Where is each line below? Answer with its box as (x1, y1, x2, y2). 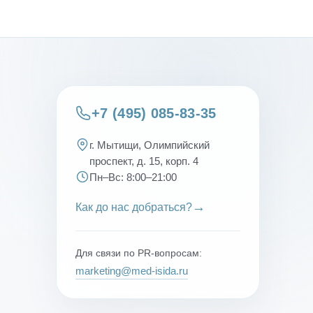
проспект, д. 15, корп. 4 (89, 154, 199, 167)
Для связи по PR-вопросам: (75, 247, 203, 259)
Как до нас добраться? (75, 201, 193, 213)
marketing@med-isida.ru (75, 264, 189, 277)
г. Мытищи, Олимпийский (89, 138, 210, 151)
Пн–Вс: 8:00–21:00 (89, 170, 177, 183)
